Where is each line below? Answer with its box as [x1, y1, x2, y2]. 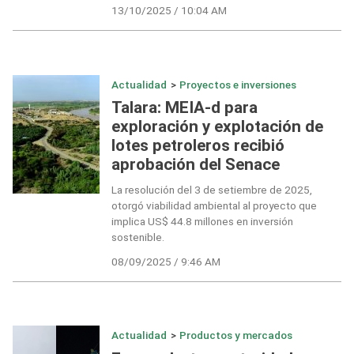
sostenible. [111, 231, 164, 244]
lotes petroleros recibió [111, 136, 284, 156]
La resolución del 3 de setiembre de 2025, [111, 183, 312, 197]
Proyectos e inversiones [179, 77, 297, 91]
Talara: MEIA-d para [111, 98, 258, 118]
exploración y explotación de [111, 117, 323, 137]
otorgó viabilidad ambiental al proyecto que [111, 199, 317, 213]
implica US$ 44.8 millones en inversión [111, 215, 293, 228]
